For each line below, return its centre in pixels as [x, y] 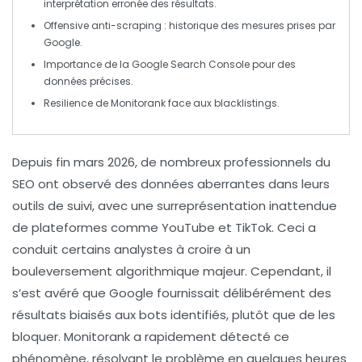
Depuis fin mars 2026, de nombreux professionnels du [171, 162]
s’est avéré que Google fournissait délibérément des [172, 293]
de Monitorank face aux [154, 103]
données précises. [88, 82]
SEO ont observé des [76, 184]
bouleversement [64, 271]
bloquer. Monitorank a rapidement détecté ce [151, 337]
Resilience [68, 103]
